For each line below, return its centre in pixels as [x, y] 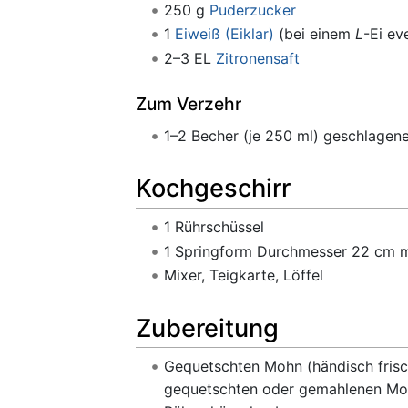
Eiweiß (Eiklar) [224, 34]
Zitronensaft [257, 59]
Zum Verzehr [189, 103]
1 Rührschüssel [214, 227]
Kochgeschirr [213, 189]
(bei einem [314, 34]
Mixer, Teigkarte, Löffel [243, 275]
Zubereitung [207, 328]
